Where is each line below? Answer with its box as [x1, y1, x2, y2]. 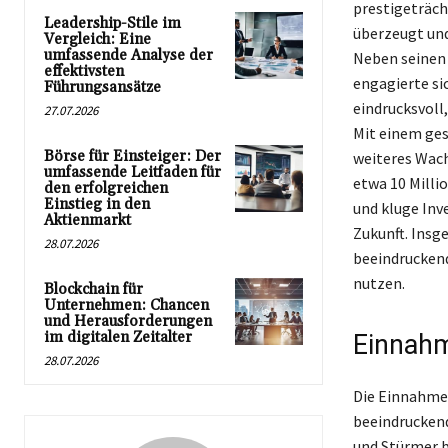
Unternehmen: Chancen [44, 295, 209, 315]
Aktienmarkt [44, 210, 131, 230]
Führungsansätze [44, 77, 161, 97]
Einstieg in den [44, 194, 150, 214]
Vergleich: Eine [44, 29, 151, 49]
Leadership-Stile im [44, 13, 181, 33]
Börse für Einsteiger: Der [44, 146, 221, 166]
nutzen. [352, 272, 405, 293]
